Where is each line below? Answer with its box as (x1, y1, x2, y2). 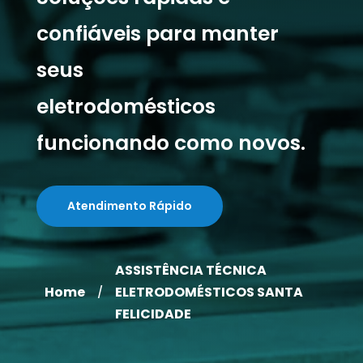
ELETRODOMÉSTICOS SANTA (114, 283, 303, 301)
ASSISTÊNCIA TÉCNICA (114, 261, 267, 280)
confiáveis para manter (36, 19, 279, 48)
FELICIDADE (114, 305, 191, 323)
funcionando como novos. (36, 129, 305, 157)
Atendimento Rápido (66, 198, 192, 214)
